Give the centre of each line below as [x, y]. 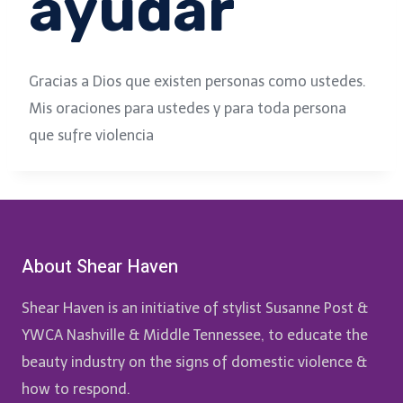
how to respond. [76, 389]
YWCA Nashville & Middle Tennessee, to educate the [195, 335]
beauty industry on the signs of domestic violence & [194, 362]
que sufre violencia [91, 135]
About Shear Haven [100, 267]
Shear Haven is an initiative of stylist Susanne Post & [195, 308]
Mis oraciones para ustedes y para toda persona [188, 108]
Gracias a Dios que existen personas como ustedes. [197, 81]
